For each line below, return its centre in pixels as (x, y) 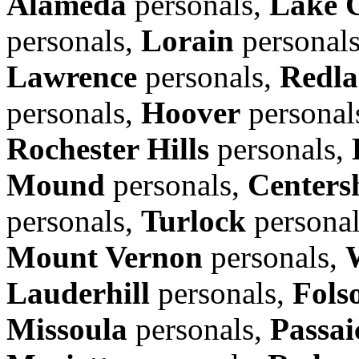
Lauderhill (78, 292)
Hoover (191, 112)
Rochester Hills (108, 148)
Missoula (67, 329)
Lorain (188, 40)
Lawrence (72, 76)
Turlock (194, 220)
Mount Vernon (105, 256)
